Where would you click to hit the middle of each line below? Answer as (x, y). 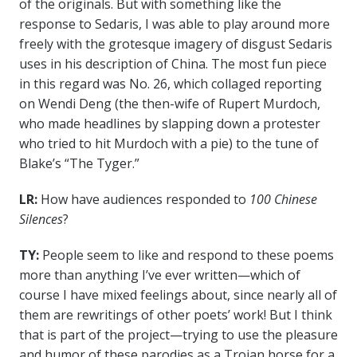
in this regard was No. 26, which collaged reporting (170, 84)
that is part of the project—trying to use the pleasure (178, 335)
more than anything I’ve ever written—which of (159, 275)
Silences (41, 220)
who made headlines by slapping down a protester (169, 124)
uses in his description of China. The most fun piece (173, 64)
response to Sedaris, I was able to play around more (174, 24)
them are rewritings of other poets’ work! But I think (175, 315)
